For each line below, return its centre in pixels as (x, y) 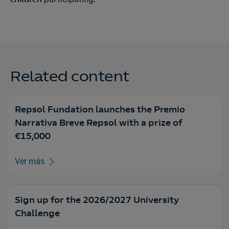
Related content (70, 76)
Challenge (37, 213)
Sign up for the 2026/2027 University (97, 200)
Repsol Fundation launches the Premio (100, 109)
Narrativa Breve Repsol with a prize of (98, 123)
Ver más (30, 161)
